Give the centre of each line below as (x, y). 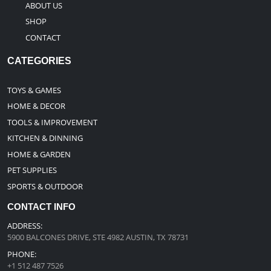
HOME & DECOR (36, 106)
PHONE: (22, 254)
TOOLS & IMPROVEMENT (52, 122)
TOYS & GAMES (34, 90)
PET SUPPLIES (32, 170)
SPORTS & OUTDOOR (45, 186)
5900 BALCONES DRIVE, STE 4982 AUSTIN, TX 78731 (98, 237)
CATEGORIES (39, 60)
